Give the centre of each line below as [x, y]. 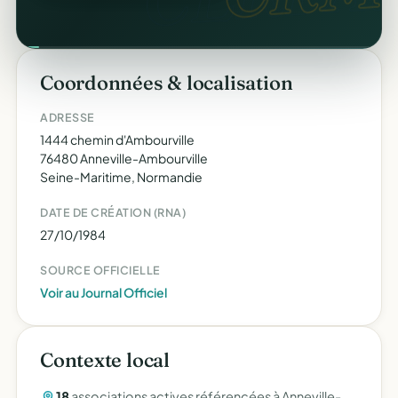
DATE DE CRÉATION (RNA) [113, 212]
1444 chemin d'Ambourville [117, 139]
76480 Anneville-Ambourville [124, 158]
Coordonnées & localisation [167, 83]
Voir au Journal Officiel [103, 292]
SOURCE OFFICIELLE [100, 270]
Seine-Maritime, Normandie [121, 177]
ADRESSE [68, 117]
